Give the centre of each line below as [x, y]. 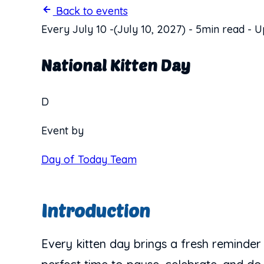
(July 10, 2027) [149, 29]
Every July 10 [74, 29]
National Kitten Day [115, 65]
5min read [220, 29]
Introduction [95, 210]
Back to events [90, 11]
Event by [62, 130]
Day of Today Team [89, 159]
